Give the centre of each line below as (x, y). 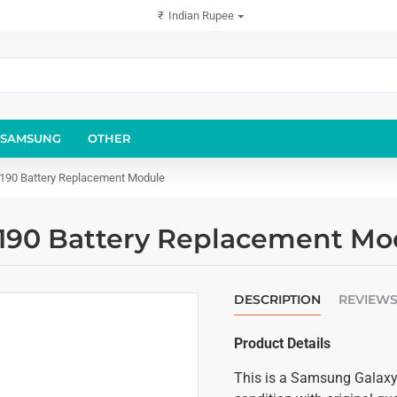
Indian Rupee (201, 16)
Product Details (282, 343)
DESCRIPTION (277, 300)
